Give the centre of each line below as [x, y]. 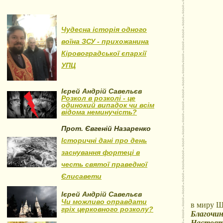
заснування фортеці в [101, 152]
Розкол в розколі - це [98, 98]
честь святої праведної [104, 164]
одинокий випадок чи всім [108, 105]
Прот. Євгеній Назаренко [106, 128]
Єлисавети [81, 176]
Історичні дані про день [104, 140]
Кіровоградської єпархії [104, 53]
